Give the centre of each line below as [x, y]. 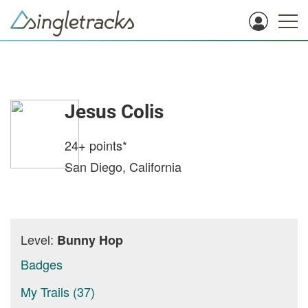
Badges [42, 264]
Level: [39, 239]
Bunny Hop [90, 240]
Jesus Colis [114, 112]
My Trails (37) [58, 291]
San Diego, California [123, 166]
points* [107, 145]
